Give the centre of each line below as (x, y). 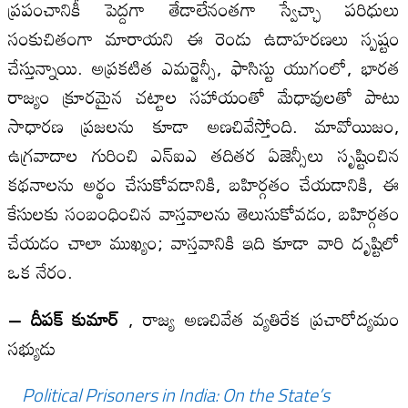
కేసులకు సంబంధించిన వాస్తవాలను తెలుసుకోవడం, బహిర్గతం (204, 213)
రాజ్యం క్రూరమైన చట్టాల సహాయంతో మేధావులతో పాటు (204, 96)
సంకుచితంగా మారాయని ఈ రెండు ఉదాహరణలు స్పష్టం (204, 38)
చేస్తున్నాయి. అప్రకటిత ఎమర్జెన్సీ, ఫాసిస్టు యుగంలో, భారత (204, 67)
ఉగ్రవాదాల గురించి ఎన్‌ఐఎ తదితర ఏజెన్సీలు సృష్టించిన (204, 154)
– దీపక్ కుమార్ (63, 318)
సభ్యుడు (31, 347)
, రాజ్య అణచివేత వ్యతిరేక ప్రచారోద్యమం (260, 318)
